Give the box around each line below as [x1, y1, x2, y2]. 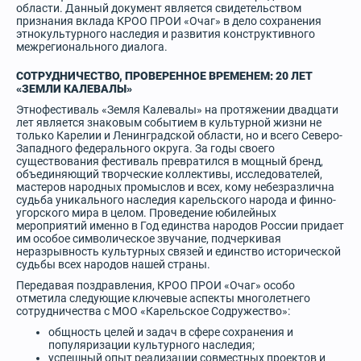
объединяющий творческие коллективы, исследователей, [16, 168, 322, 180]
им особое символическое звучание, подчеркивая [16, 232, 281, 245]
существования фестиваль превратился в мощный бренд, [16, 155, 323, 168]
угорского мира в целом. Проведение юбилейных [16, 206, 276, 219]
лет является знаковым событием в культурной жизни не [16, 116, 322, 129]
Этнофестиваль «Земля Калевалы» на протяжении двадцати [16, 103, 338, 116]
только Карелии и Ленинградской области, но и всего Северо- [16, 129, 342, 142]
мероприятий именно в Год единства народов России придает [16, 219, 344, 232]
